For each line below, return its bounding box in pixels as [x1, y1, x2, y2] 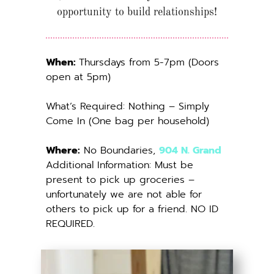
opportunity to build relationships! [57, 6, 217, 18]
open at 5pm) [46, 69, 111, 84]
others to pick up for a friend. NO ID [46, 201, 218, 217]
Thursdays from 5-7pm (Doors [79, 54, 219, 70]
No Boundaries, [80, 143, 159, 158]
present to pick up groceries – [46, 172, 194, 187]
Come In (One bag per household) [46, 113, 209, 128]
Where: [46, 143, 80, 158]
